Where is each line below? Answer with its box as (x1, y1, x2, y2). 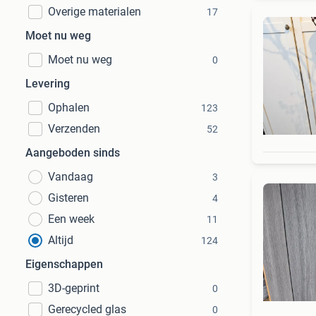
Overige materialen (48, 5, 141, 18)
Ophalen (48, 101, 90, 114)
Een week (48, 212, 95, 226)
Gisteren (48, 191, 89, 205)
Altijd (48, 233, 73, 247)
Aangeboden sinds (25, 146, 120, 159)
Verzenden (48, 122, 100, 135)
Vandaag (48, 170, 93, 183)
